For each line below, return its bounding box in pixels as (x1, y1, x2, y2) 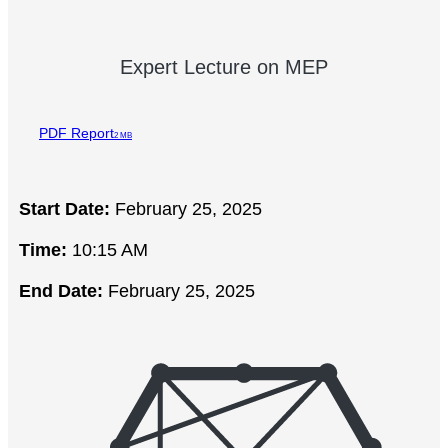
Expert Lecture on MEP (120, 55, 328, 78)
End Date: (19, 280, 103, 301)
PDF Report (39, 124, 114, 141)
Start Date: (19, 198, 110, 219)
